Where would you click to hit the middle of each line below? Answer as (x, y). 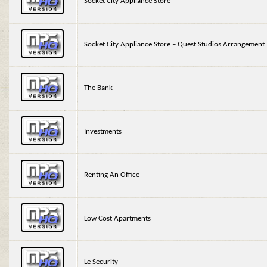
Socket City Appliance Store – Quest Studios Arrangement (175, 45)
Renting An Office (112, 175)
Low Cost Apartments (118, 219)
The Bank (99, 88)
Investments (103, 132)
